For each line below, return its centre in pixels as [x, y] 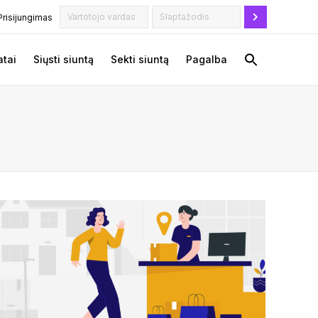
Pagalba [207, 59]
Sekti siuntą [140, 59]
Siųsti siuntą [64, 59]
